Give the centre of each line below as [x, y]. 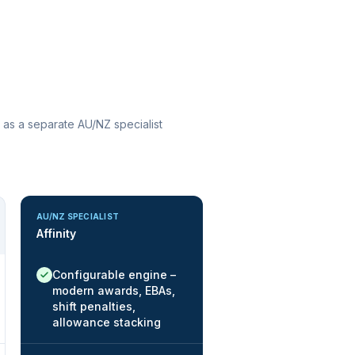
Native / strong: [78, 274]
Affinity [56, 233]
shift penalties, [94, 306]
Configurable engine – [114, 275]
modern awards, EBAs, [114, 290]
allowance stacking [107, 322]
